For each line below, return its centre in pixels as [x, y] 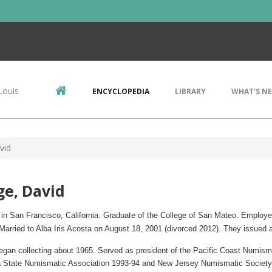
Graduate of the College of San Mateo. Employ [185, 215]
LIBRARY [190, 91]
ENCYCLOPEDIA [121, 91]
